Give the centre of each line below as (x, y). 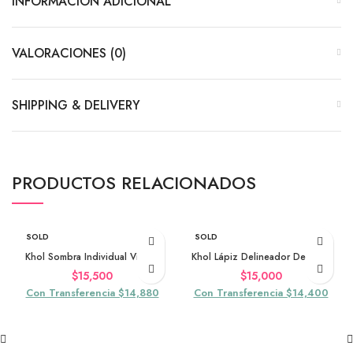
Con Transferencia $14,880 (92, 292)
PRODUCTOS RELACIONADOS (134, 182)
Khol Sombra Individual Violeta (92, 256)
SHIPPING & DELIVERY (76, 105)
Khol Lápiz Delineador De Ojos (261, 256)
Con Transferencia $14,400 (261, 292)
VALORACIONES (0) (69, 53)
